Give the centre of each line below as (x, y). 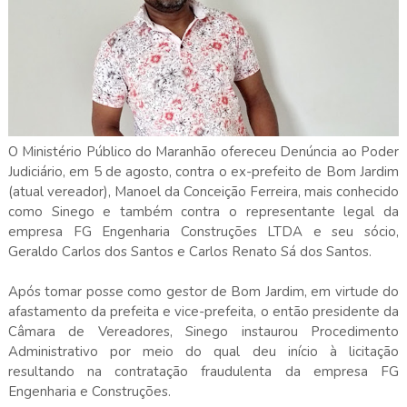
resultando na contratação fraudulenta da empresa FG (203, 371)
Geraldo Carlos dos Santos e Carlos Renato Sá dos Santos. (189, 251)
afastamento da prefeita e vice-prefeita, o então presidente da (203, 311)
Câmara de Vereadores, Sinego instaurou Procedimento (203, 331)
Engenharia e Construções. (89, 391)
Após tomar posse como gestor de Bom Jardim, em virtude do (203, 291)
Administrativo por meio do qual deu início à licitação (203, 351)
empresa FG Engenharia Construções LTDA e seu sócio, (203, 231)
